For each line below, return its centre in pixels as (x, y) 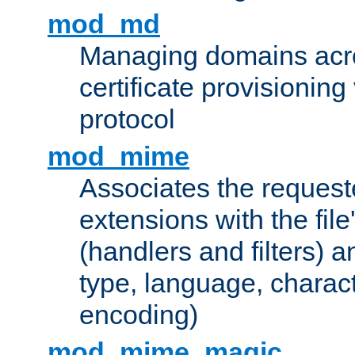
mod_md (104, 24)
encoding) (139, 315)
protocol (127, 119)
